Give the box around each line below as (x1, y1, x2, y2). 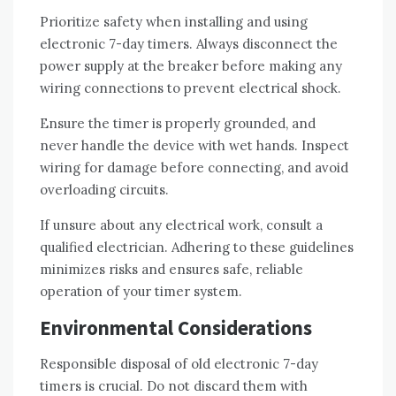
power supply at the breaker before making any (40, 57, 342, 74)
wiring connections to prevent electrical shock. (40, 79, 341, 96)
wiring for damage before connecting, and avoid (40, 158, 348, 176)
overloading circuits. (40, 180, 169, 198)
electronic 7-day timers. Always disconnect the (40, 34, 338, 52)
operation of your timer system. (40, 282, 242, 300)
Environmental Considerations (40, 314, 312, 340)
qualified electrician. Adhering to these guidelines (40, 238, 354, 255)
